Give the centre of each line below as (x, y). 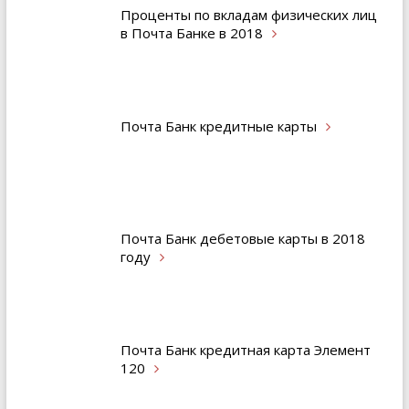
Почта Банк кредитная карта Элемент (245, 349)
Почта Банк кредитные (199, 126)
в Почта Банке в (175, 33)
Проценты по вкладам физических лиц (248, 15)
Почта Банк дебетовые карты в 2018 (242, 238)
